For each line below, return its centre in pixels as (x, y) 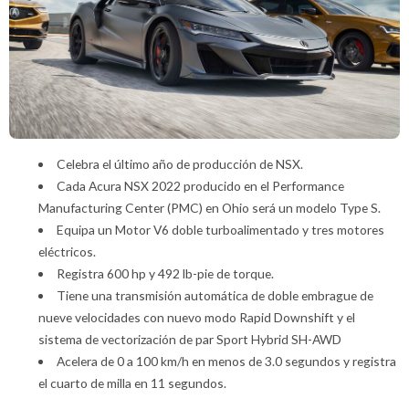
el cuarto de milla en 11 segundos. (132, 383)
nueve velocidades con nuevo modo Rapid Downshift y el (197, 317)
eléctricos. (67, 251)
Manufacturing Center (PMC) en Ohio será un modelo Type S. (210, 207)
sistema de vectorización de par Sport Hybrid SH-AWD (190, 339)
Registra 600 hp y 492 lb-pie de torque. (165, 273)
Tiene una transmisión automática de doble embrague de (215, 295)
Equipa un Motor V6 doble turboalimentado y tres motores (220, 229)
